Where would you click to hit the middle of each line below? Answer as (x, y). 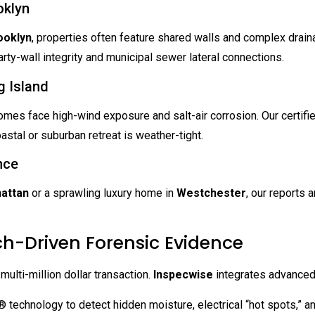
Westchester (211, 193)
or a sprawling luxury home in (103, 193)
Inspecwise (183, 275)
